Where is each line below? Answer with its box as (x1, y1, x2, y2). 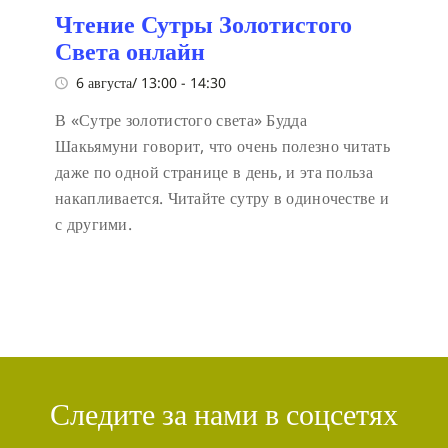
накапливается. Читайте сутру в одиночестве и (55, 186, 390, 209)
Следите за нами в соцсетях (50, 393, 398, 434)
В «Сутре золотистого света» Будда (55, 108, 307, 131)
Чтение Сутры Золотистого (55, 7, 352, 40)
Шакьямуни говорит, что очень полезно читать (55, 134, 390, 157)
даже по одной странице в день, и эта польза (55, 160, 373, 183)
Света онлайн (55, 34, 205, 67)
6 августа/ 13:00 (76, 72, 177, 92)
